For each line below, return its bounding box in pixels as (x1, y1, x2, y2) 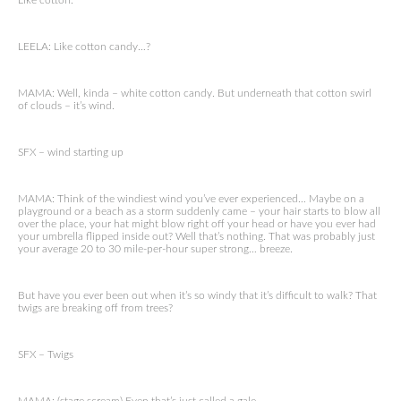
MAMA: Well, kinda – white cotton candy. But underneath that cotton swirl (18, 88, 371, 98)
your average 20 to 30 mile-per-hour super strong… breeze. (18, 243, 293, 254)
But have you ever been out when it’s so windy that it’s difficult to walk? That (18, 290, 377, 301)
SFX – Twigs (18, 349, 73, 360)
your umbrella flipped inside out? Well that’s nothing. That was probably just (18, 231, 375, 242)
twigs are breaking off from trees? (18, 303, 173, 313)
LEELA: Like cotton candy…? (18, 41, 150, 52)
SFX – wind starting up (18, 147, 124, 158)
